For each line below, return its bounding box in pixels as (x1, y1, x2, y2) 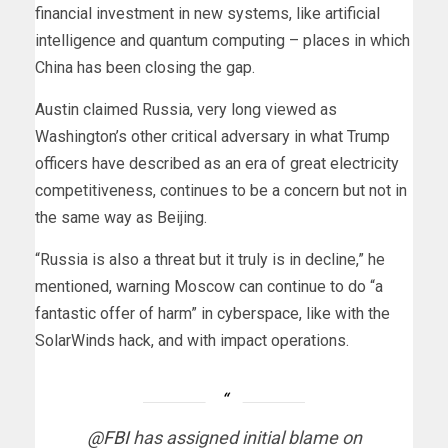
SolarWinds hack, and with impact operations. (35, 330, 353, 350)
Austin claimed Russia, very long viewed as (35, 99, 337, 119)
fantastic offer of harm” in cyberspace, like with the (35, 303, 390, 323)
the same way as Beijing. (35, 207, 211, 227)
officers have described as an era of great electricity (35, 153, 399, 173)
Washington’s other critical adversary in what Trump (35, 126, 390, 146)
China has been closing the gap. (35, 57, 259, 77)
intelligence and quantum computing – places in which (35, 30, 410, 50)
